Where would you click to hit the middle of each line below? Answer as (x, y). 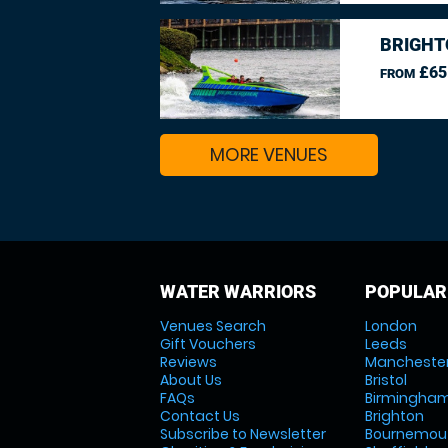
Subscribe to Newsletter (243, 434)
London (390, 326)
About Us (191, 380)
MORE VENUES (269, 154)
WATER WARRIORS (238, 291)
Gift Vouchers (208, 344)
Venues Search (213, 326)
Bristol (385, 380)
